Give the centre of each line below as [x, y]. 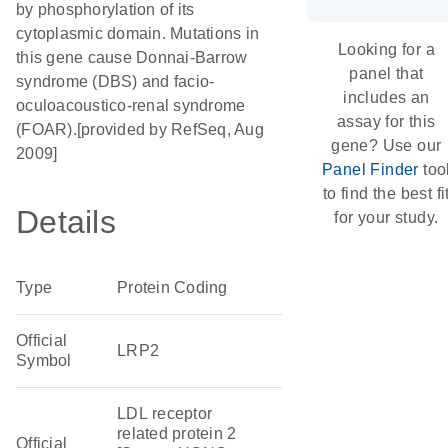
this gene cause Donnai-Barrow [132, 57]
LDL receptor [165, 413]
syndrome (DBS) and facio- [115, 81]
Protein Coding [172, 287]
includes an [386, 97]
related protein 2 [177, 433]
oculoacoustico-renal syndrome [131, 105]
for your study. [386, 217]
